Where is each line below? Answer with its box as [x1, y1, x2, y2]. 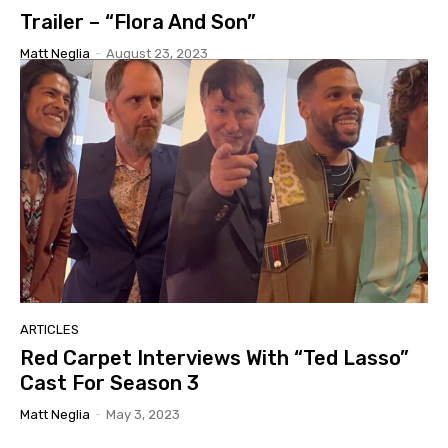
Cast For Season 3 [20, 371, 199, 396]
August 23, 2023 [106, 45, 208, 61]
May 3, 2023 [106, 407, 180, 423]
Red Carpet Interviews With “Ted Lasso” [20, 346, 409, 371]
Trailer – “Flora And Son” [20, 9, 256, 34]
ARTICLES [20, 322, 79, 338]
